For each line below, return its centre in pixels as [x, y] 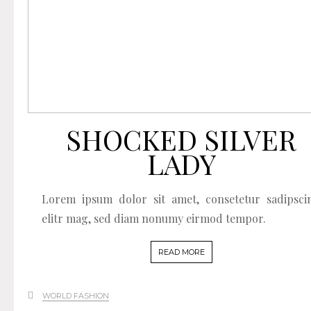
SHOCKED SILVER [181, 139]
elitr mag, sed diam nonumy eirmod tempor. [154, 218]
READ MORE [181, 252]
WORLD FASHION [76, 296]
